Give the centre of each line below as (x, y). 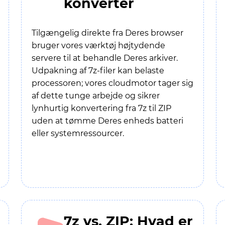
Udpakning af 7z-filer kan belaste (98, 71)
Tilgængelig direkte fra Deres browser (107, 33)
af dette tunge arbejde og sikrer (96, 96)
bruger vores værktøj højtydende (98, 45)
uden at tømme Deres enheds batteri (107, 121)
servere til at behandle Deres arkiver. (105, 58)
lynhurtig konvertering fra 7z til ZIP (101, 108)
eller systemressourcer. (78, 133)
